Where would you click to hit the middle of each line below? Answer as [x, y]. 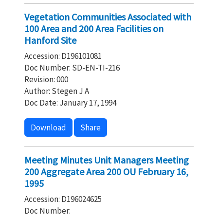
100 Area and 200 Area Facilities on [94, 28]
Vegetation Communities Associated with [108, 17]
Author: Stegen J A [57, 91]
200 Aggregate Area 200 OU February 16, [106, 172]
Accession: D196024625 [63, 199]
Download [48, 127]
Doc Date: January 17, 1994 [70, 103]
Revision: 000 [46, 79]
